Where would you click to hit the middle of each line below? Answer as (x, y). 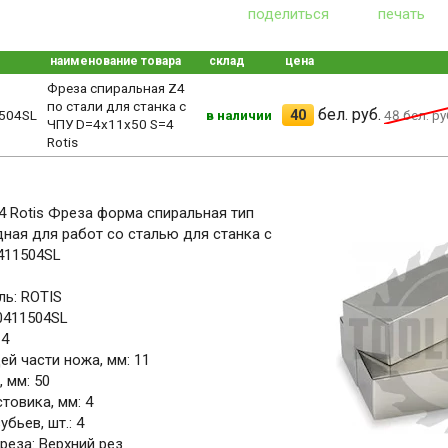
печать (402, 13)
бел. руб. (347, 114)
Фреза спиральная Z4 (115, 87)
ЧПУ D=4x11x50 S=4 (110, 123)
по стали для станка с (116, 105)
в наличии (238, 114)
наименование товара (115, 60)
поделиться (289, 13)
